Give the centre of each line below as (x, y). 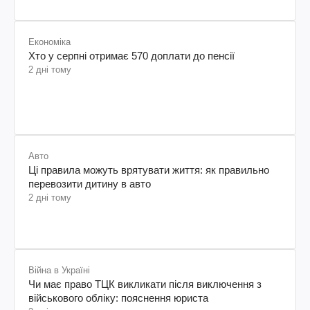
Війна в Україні (59, 270)
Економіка (49, 42)
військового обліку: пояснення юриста (118, 298)
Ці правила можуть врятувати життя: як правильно (149, 170)
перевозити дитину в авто (90, 183)
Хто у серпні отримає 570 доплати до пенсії (131, 55)
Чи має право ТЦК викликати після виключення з (145, 284)
